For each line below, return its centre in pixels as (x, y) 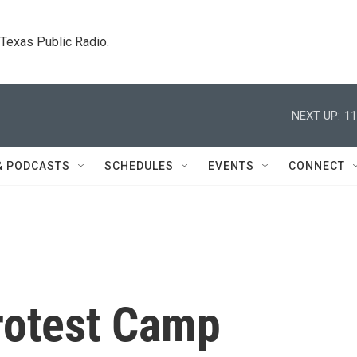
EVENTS (231, 166)
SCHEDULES (139, 166)
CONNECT (317, 166)
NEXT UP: (316, 115)
